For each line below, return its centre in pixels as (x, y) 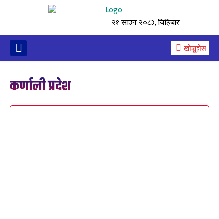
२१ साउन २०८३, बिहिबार (146, 23)
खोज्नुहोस (195, 48)
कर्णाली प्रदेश (40, 87)
